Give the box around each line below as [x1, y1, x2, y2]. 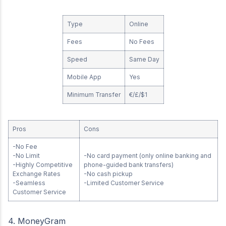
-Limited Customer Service [84, 179, 165, 187]
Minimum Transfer [67, 91, 121, 98]
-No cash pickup [84, 170, 133, 178]
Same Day [129, 55, 159, 63]
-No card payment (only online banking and [84, 152, 211, 159]
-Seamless [13, 179, 45, 187]
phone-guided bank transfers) [84, 161, 174, 168]
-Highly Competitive [13, 161, 73, 168]
